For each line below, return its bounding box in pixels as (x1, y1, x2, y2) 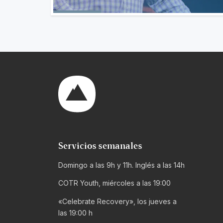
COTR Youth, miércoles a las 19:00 (58, 179, 171, 188)
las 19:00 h (58, 208, 93, 217)
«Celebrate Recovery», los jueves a (58, 197, 177, 206)
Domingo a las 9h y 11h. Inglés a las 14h (58, 160, 185, 169)
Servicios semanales (58, 141, 142, 152)
